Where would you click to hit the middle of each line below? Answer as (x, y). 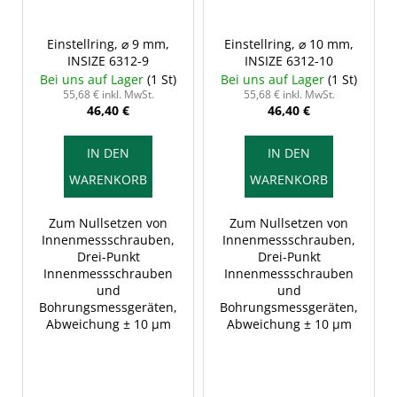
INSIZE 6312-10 (289, 61)
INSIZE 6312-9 (108, 61)
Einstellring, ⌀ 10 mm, (289, 44)
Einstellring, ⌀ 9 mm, (108, 44)
